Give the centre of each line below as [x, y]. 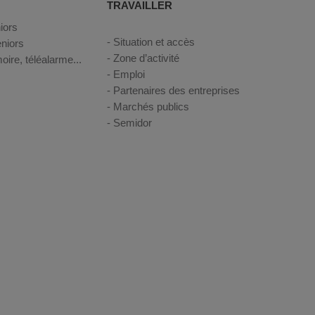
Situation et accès [154, 42]
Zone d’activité [146, 58]
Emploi [129, 74]
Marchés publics [151, 107]
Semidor [133, 123]
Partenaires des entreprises [176, 90]
